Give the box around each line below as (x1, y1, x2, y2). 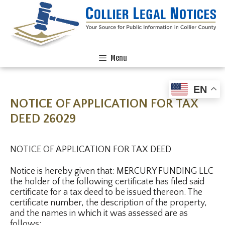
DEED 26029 (10, 112, 76, 126)
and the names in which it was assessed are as (10, 208, 188, 218)
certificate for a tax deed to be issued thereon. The (10, 187, 202, 197)
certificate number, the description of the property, (10, 197, 207, 208)
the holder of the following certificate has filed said (10, 176, 204, 187)
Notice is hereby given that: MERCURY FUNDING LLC (10, 166, 213, 176)
